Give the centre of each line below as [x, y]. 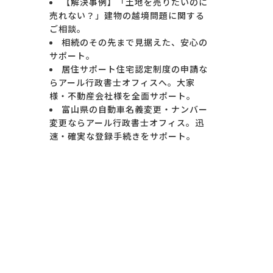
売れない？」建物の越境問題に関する [127, 15]
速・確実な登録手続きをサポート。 [122, 136]
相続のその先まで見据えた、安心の [135, 42]
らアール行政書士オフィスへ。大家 [122, 82]
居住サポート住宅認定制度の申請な [135, 69]
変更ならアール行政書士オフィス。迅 [127, 122]
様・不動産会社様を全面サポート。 [122, 95]
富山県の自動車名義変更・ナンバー [135, 109]
